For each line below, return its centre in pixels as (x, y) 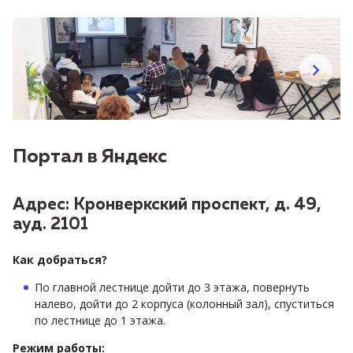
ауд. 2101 (50, 225)
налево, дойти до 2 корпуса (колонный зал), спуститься (184, 303)
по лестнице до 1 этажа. (102, 320)
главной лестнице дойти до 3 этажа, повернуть (181, 287)
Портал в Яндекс (90, 156)
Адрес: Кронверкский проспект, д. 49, (167, 205)
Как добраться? (61, 259)
